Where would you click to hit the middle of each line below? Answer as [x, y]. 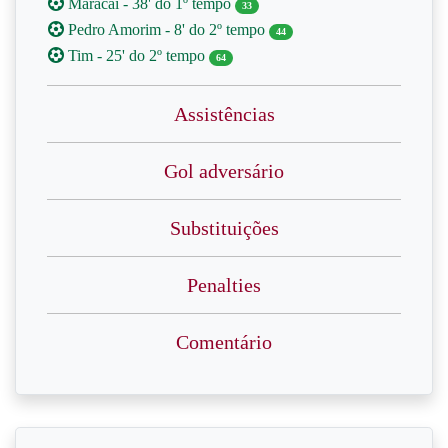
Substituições [224, 228]
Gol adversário [224, 171]
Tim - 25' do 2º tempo [136, 55]
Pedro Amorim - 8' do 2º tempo [166, 29]
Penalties [224, 285]
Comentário [224, 342]
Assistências [224, 114]
